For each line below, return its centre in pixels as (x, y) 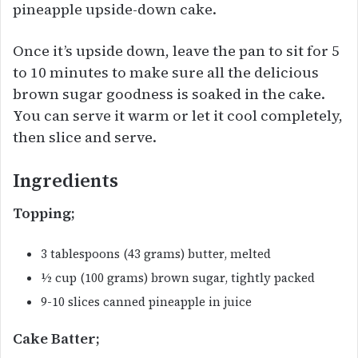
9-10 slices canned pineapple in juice (146, 302)
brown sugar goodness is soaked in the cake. (169, 93)
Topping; (44, 213)
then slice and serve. (85, 137)
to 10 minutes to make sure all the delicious (166, 72)
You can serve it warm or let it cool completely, (178, 115)
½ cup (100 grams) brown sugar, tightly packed (178, 278)
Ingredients (66, 180)
